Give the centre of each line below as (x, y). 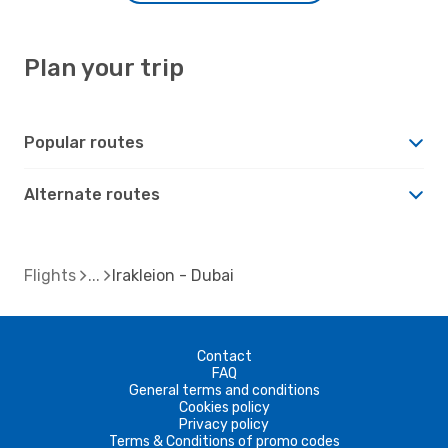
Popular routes (84, 142)
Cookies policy (224, 407)
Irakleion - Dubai (173, 275)
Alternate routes (92, 194)
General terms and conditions (224, 390)
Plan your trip (104, 67)
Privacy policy (224, 424)
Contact (224, 356)
